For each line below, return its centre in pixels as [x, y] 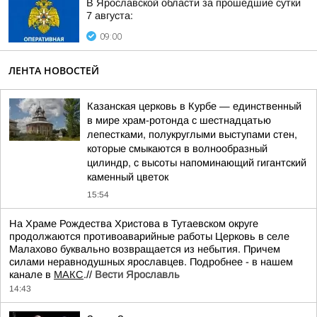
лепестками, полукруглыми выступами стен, [192, 134]
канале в [31, 275]
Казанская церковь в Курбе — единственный [194, 106]
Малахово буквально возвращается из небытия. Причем [145, 249]
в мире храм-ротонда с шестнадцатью [179, 120]
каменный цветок [128, 177]
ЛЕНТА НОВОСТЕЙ [54, 70]
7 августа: [110, 16]
